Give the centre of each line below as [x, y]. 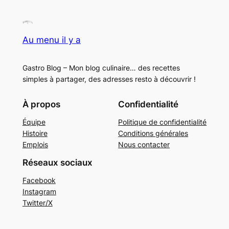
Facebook [39, 180]
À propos [41, 105]
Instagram [39, 191]
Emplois [35, 145]
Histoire [35, 133]
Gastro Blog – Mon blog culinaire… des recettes [101, 67]
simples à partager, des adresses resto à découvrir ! [109, 79]
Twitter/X [37, 202]
